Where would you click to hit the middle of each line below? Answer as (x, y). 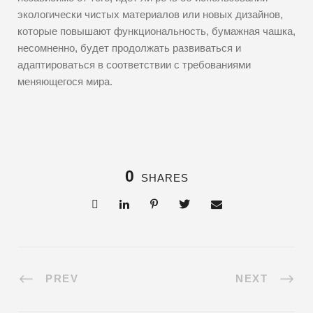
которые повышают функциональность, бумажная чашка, (156, 31)
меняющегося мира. (65, 81)
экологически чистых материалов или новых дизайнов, (150, 14)
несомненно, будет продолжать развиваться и (129, 48)
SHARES (165, 178)
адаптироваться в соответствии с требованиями (134, 65)
